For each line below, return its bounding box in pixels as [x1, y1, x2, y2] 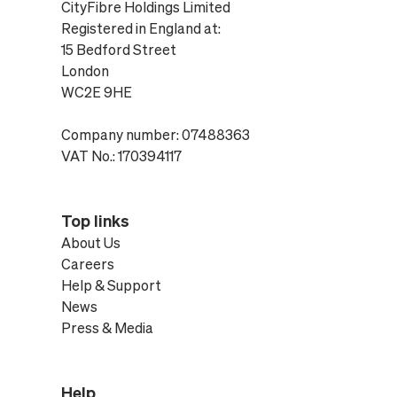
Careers [60, 255, 114, 272]
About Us [60, 234, 121, 251]
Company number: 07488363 [60, 126, 250, 143]
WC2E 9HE [60, 83, 132, 100]
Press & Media [60, 319, 153, 336]
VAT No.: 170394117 [60, 147, 182, 164]
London [60, 62, 109, 79]
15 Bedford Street [60, 41, 185, 58]
